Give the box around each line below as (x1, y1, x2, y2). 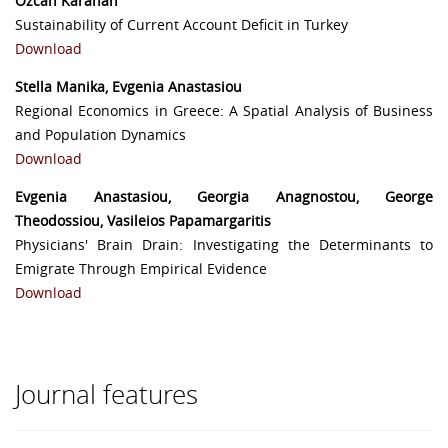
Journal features (15, 377, 198, 413)
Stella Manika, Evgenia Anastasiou (15, 77, 242, 97)
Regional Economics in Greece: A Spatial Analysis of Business (15, 101, 433, 121)
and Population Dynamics (15, 125, 186, 145)
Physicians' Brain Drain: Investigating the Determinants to (15, 235, 433, 255)
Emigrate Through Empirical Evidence (15, 259, 267, 279)
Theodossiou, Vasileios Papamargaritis (15, 211, 271, 231)
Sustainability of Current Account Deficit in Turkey (15, 15, 348, 35)
